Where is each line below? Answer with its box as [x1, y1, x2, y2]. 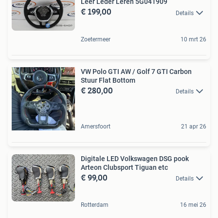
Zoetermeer [81, 36, 110, 43]
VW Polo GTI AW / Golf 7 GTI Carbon [81, 67, 192, 75]
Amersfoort [81, 123, 110, 130]
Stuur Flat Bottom [81, 76, 135, 84]
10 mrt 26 [181, 36, 206, 43]
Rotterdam [81, 201, 109, 208]
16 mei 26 [180, 201, 206, 208]
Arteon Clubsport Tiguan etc [81, 163, 168, 171]
